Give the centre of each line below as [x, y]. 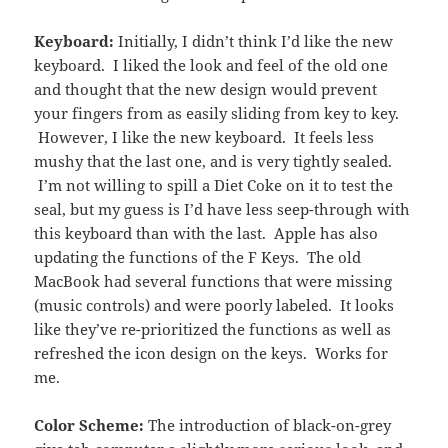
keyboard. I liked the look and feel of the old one [211, 65]
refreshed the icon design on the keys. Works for [211, 353]
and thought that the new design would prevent [206, 89]
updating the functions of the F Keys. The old [198, 257]
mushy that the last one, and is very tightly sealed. [213, 161]
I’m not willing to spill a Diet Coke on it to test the [214, 185]
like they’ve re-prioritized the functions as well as [213, 329]
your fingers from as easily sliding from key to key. [217, 113]
